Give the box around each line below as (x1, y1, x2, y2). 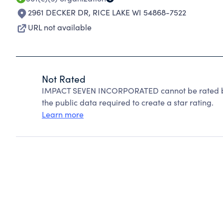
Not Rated (42, 72, 86, 85)
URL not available (28, 22, 92, 32)
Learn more (42, 109, 84, 119)
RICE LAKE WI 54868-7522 (93, 7, 186, 17)
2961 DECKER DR (28, 7, 89, 17)
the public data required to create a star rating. (42, 97, 214, 108)
